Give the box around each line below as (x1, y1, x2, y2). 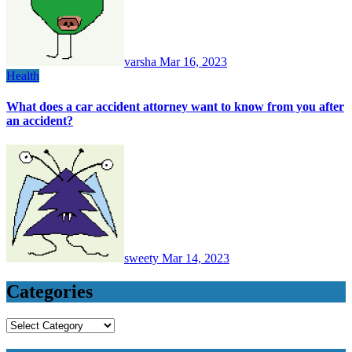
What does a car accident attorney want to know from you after (6, 99, 344, 113)
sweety (124, 251, 162, 266)
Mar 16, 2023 (159, 54, 227, 68)
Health (6, 68, 39, 82)
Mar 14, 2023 (162, 251, 229, 266)
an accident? (6, 113, 73, 127)
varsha (124, 54, 159, 68)
